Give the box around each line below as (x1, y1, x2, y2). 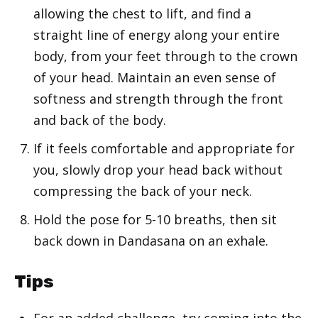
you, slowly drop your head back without (33, 161, 283, 179)
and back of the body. (33, 111, 166, 129)
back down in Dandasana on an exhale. (33, 232, 268, 250)
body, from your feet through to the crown (33, 48, 297, 65)
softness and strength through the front (33, 90, 283, 108)
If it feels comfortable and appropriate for (33, 140, 295, 158)
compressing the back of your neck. (33, 182, 252, 200)
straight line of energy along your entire (33, 26, 280, 44)
